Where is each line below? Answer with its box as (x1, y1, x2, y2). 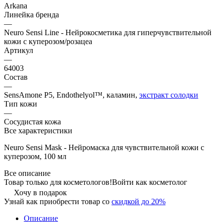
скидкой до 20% (111, 197, 166, 206)
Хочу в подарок (14, 188, 67, 197)
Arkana (4, 1, 27, 10)
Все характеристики (4, 126, 72, 135)
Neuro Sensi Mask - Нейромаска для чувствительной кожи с (4, 143, 204, 152)
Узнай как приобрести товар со (4, 197, 111, 206)
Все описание (4, 168, 51, 177)
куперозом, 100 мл (4, 152, 66, 161)
